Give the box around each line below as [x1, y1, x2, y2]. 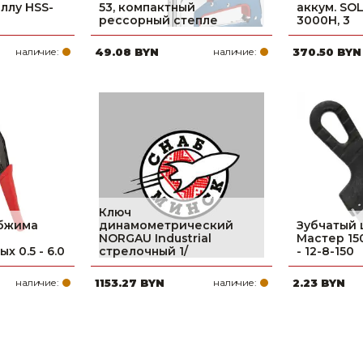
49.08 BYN [95, 45, 159, 58]
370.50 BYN [293, 45, 361, 58]
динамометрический [99, 218, 233, 233]
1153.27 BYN [95, 276, 164, 289]
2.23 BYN [293, 276, 345, 289]
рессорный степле [99, 13, 218, 28]
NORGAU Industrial [99, 231, 211, 246]
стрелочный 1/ [99, 244, 188, 258]
